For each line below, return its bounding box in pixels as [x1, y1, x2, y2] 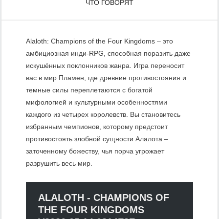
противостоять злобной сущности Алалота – [26, 134, 168, 143]
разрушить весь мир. [26, 159, 92, 167]
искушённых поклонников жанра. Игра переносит [26, 61, 184, 69]
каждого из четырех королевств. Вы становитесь [26, 110, 180, 118]
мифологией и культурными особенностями [26, 98, 167, 106]
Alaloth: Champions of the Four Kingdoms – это [26, 37, 173, 45]
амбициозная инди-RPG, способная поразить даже [26, 49, 191, 57]
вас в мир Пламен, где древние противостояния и [26, 73, 186, 82]
